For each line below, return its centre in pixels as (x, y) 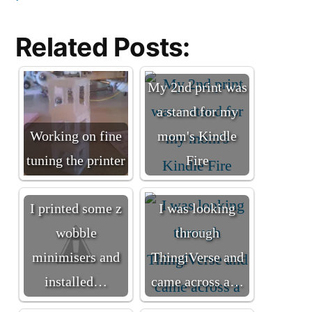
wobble (76, 233)
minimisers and (76, 257)
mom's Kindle (197, 136)
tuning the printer (76, 161)
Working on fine (76, 136)
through (197, 233)
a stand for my (197, 112)
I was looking (197, 209)
